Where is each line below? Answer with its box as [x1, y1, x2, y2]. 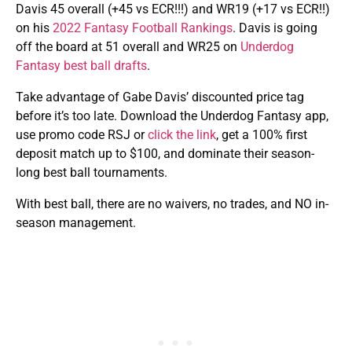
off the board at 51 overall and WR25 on [16, 39, 240, 55]
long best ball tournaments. [16, 165, 167, 181]
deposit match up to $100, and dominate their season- [16, 146, 314, 162]
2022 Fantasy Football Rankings [53, 20, 233, 36]
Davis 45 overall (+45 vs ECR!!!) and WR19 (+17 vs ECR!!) [16, 2, 330, 17]
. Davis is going [233, 20, 317, 36]
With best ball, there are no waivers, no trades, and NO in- [16, 196, 328, 212]
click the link [148, 127, 216, 143]
